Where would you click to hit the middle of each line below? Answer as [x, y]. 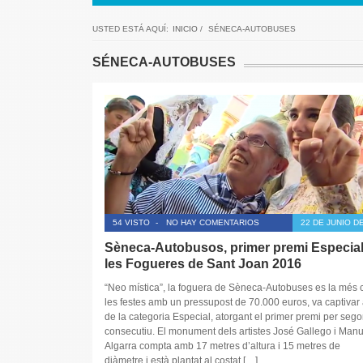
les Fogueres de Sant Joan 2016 [203, 263]
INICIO [185, 28]
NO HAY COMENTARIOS [212, 222]
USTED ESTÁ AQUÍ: [130, 28]
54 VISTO [131, 222]
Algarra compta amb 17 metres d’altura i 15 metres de [222, 346]
